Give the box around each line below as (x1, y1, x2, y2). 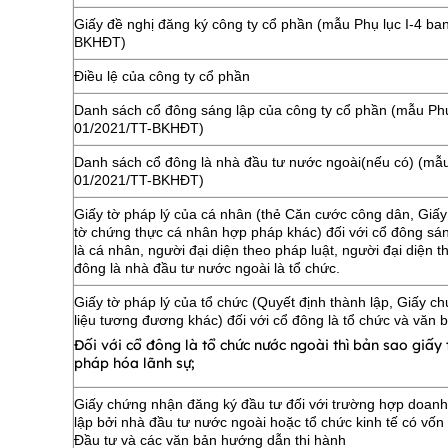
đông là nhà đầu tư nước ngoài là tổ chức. (74, 259, 340, 276)
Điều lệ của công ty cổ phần (74, 67, 250, 84)
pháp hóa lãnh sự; (74, 354, 195, 373)
